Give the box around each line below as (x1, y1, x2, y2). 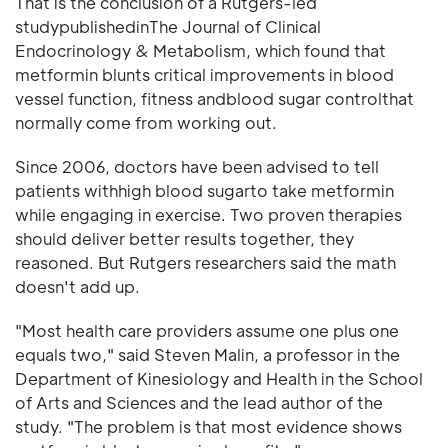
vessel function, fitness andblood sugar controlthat (15, 88, 414, 110)
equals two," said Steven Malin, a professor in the (15, 344, 400, 366)
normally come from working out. (15, 112, 277, 134)
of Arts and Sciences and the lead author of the (15, 392, 383, 414)
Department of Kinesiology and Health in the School (15, 368, 423, 390)
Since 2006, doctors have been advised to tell (15, 156, 379, 178)
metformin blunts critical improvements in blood (15, 64, 394, 86)
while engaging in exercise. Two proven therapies (15, 204, 402, 226)
